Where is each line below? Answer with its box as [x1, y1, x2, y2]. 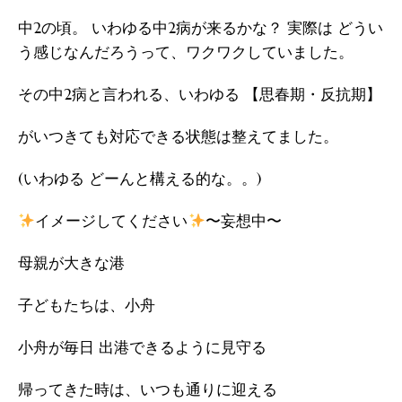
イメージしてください [35, 211, 188, 231]
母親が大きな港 [18, 253, 125, 273]
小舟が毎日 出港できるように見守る [18, 337, 267, 357]
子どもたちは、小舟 [18, 295, 160, 315]
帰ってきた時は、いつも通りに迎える [18, 380, 277, 399]
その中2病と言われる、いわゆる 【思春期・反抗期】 [18, 84, 381, 104]
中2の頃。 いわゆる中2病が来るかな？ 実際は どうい [18, 18, 383, 38]
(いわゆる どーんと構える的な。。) [18, 169, 261, 188]
